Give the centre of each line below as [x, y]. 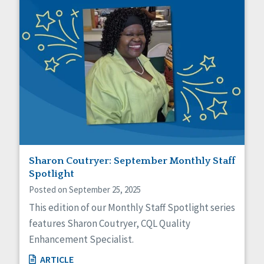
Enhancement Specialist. [81, 239]
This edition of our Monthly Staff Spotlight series [132, 207]
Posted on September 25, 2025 [85, 189]
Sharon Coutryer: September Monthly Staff [132, 161]
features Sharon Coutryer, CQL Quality [110, 223]
